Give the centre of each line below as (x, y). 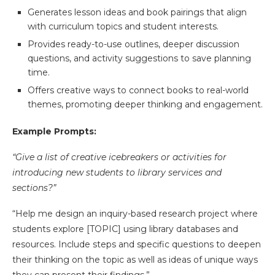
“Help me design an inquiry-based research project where (135, 214)
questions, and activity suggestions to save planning (139, 59)
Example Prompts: (54, 132)
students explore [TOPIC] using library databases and (125, 229)
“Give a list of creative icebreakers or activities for (119, 157)
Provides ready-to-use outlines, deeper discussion (134, 45)
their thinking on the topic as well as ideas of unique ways (135, 260)
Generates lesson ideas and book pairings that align (137, 13)
